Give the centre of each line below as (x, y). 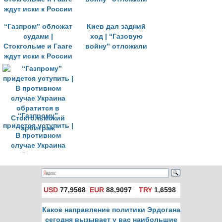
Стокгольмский (38, 165)
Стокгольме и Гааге (38, 46)
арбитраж (38, 175)
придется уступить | (38, 126)
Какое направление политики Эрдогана (111, 210)
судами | (38, 36)
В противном (38, 136)
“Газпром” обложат (38, 27)
